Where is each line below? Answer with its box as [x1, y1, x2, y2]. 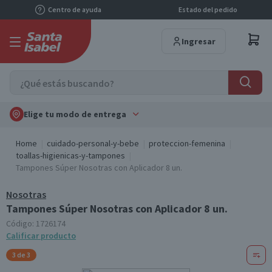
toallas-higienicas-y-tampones [16, 150, 125, 161]
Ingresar [182, 36, 216, 47]
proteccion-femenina [149, 138, 225, 149]
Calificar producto [6, 230, 76, 241]
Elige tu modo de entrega [23, 109, 126, 120]
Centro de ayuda [47, 5, 101, 14]
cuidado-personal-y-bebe [47, 138, 139, 149]
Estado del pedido [178, 5, 237, 14]
